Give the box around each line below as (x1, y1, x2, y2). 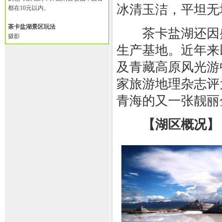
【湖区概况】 (142, 117, 220, 132)
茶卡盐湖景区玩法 (8, 23, 55, 30)
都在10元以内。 (8, 4, 50, 11)
